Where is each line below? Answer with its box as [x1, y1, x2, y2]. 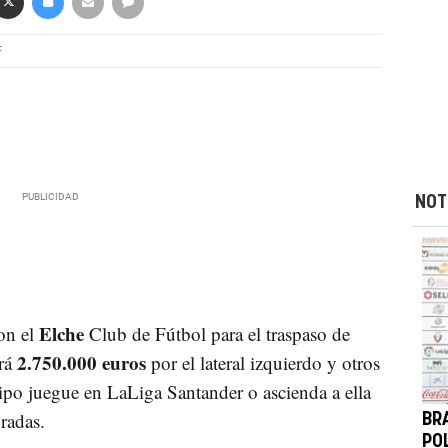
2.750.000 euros [11, 348, 146, 376]
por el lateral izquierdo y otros [145, 349, 380, 375]
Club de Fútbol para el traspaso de [88, 320, 350, 346]
